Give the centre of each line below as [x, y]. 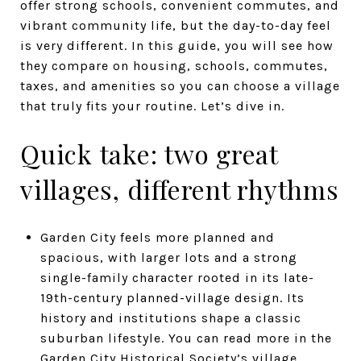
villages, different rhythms [180, 189]
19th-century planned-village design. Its [172, 297]
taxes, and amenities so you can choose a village [180, 86]
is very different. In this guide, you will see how [177, 46]
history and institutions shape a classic [170, 317]
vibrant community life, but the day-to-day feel [176, 25]
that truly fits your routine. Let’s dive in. [152, 106]
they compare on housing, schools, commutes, [174, 66]
